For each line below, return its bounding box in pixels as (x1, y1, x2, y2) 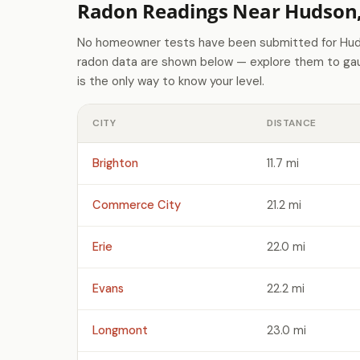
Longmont (92, 323, 148, 337)
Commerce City (92, 198, 181, 212)
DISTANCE (267, 117, 317, 129)
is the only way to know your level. (77, 73, 264, 89)
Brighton (92, 156, 138, 170)
